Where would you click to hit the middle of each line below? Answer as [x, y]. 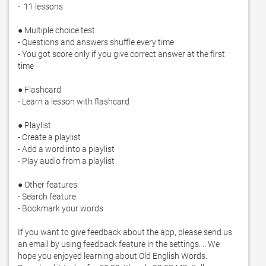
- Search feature [47, 197]
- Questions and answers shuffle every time [96, 42]
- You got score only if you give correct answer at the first [121, 54]
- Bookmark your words [61, 208]
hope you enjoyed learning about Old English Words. [113, 256]
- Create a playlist [49, 137]
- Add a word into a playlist [66, 149]
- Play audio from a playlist [66, 161]
